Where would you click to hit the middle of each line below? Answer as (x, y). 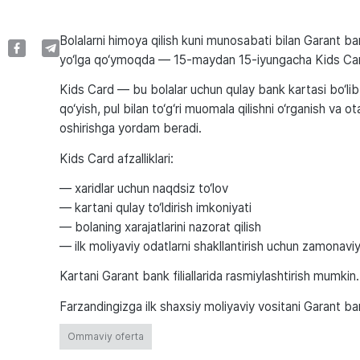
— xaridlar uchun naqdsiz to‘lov (143, 188)
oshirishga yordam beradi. (130, 129)
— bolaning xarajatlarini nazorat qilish (160, 227)
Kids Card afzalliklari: (116, 158)
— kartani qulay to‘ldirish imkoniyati (155, 207)
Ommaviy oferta (105, 337)
